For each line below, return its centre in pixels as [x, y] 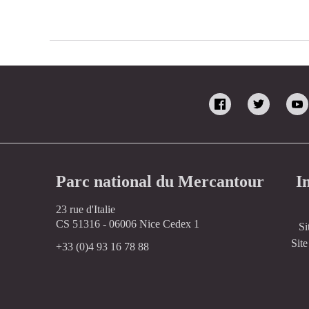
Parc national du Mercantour [160, 181]
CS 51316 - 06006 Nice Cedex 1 [127, 224]
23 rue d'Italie [85, 209]
